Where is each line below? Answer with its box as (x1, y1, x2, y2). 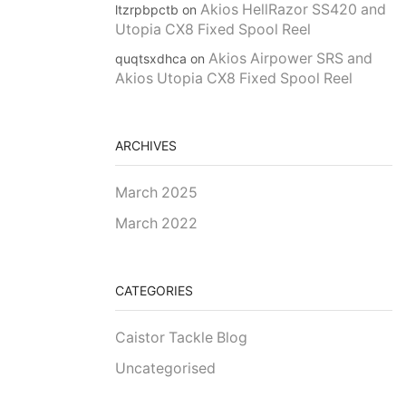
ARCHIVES (115, 137, 177, 153)
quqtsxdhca (115, 51, 187, 67)
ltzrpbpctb (115, 2, 179, 18)
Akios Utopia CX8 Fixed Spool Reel (115, 70, 353, 88)
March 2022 (115, 215, 198, 233)
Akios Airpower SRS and (208, 50, 372, 68)
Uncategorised (115, 360, 216, 378)
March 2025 (115, 184, 198, 202)
